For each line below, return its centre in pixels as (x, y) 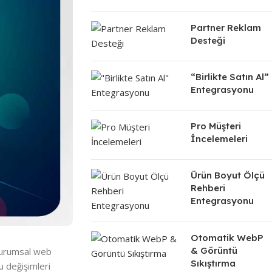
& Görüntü (214, 250)
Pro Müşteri (216, 126)
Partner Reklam (226, 28)
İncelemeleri (219, 139)
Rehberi (208, 188)
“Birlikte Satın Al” (229, 77)
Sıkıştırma (213, 263)
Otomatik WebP (227, 238)
